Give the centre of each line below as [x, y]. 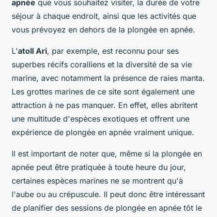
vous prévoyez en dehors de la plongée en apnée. [103, 29]
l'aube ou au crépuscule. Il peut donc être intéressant [108, 194]
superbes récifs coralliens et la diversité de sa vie [102, 64]
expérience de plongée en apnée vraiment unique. [103, 132]
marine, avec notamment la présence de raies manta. [108, 78]
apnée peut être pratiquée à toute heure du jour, [99, 167]
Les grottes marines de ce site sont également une [103, 91]
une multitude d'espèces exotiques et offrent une [101, 118]
